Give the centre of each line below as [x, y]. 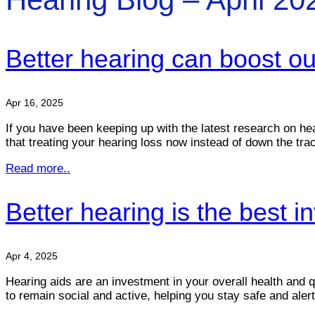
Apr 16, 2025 [34, 102]
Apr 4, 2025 [32, 256]
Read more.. [38, 168]
